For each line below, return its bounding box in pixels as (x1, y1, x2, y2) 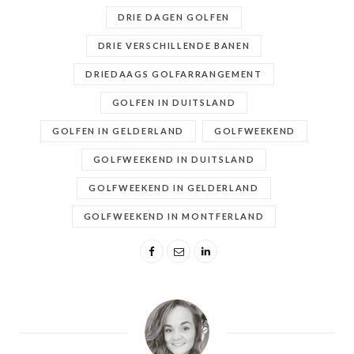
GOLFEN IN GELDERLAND (51, 126, 184, 137)
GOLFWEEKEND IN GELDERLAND (88, 183, 259, 194)
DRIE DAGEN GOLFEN (117, 12, 231, 23)
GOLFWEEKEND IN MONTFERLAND (83, 211, 265, 222)
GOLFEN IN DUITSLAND (111, 97, 236, 108)
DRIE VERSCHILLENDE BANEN (97, 40, 250, 51)
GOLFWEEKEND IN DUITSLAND (92, 154, 255, 165)
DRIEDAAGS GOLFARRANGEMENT (85, 69, 262, 80)
